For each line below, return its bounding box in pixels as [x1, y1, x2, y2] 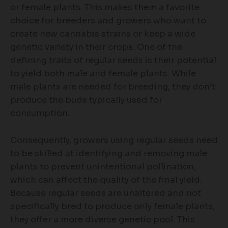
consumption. [10, 108, 70, 119]
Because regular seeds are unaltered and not [10, 187, 201, 198]
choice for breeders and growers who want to [10, 15, 206, 26]
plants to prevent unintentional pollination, [10, 161, 196, 172]
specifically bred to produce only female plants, [10, 201, 215, 212]
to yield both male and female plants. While [10, 68, 196, 79]
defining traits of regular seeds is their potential [10, 55, 216, 66]
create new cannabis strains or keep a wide [10, 28, 195, 40]
